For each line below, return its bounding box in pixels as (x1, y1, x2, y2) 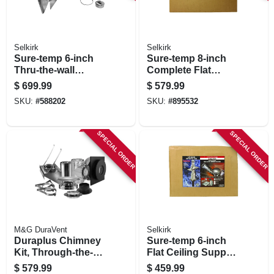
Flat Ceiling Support (146, 246, 239, 257)
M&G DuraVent (13, 225, 67, 234)
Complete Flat (146, 64, 211, 75)
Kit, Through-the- (13, 246, 93, 257)
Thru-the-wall (13, 64, 75, 75)
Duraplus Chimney (13, 235, 101, 246)
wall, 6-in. (13, 258, 56, 269)
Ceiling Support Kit (146, 76, 235, 87)
